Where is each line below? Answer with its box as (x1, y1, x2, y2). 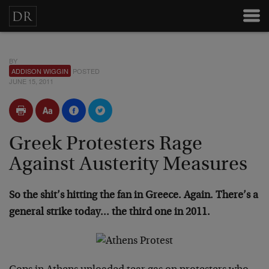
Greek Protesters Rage (9, 134, 202, 155)
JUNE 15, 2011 (9, 76, 53, 86)
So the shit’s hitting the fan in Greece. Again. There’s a (9, 190, 258, 201)
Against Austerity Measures (9, 155, 247, 175)
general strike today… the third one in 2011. (9, 207, 210, 218)
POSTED (71, 66, 100, 76)
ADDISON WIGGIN (11, 66, 68, 76)
